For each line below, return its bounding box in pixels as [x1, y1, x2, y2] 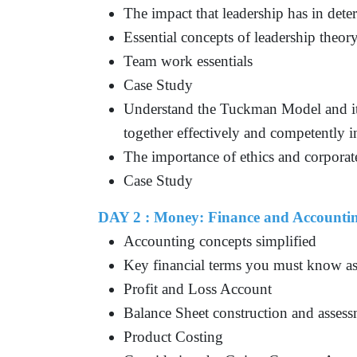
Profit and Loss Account [124, 280, 273, 297]
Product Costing [124, 328, 224, 345]
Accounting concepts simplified [124, 232, 317, 249]
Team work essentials [124, 52, 253, 69]
